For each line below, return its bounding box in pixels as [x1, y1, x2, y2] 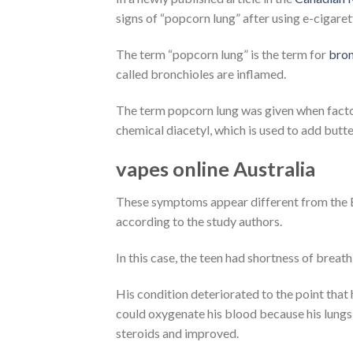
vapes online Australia [116, 156, 315, 180]
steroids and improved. [116, 325, 239, 341]
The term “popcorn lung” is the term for [116, 46, 329, 62]
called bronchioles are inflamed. [116, 66, 286, 82]
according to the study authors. [116, 214, 282, 229]
